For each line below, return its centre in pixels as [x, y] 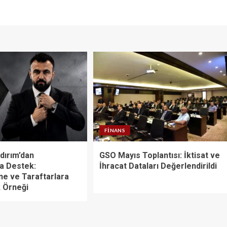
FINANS [115, 130]
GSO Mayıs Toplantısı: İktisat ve [159, 156]
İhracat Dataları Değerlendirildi [158, 166]
